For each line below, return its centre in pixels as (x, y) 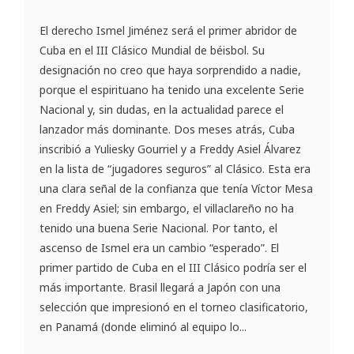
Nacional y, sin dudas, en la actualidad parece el (162, 110)
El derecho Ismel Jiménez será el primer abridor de (168, 31)
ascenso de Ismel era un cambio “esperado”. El (159, 248)
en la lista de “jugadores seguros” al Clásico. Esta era (175, 169)
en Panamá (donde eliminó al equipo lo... (143, 327)
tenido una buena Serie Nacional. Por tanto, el (158, 228)
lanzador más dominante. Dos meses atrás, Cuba (167, 130)
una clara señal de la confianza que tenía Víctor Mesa (176, 189)
